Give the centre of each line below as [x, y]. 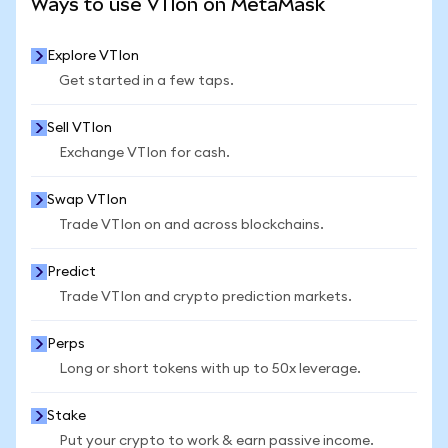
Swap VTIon [87, 200]
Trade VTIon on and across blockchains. [191, 225]
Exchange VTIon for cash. [144, 153]
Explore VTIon [93, 56]
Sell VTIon [79, 128]
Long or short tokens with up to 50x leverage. [210, 369]
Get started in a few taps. [146, 81]
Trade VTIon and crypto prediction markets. [205, 297]
